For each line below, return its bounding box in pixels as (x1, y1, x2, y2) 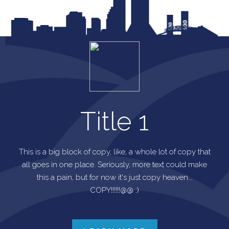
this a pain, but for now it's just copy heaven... (36, 172, 193, 182)
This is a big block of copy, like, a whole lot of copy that (18, 147, 211, 156)
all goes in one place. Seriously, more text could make (22, 159, 207, 169)
